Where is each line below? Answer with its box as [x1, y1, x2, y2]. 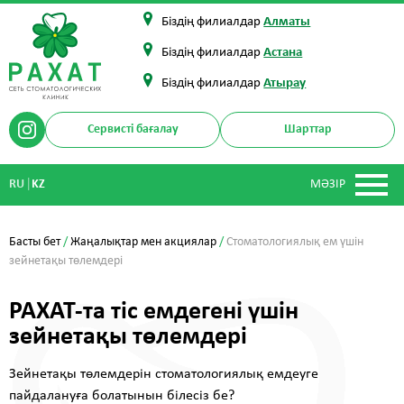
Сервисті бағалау [87, 123, 179, 137]
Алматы [263, 15, 311, 29]
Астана [263, 46, 303, 60]
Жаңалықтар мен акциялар [70, 234, 216, 249]
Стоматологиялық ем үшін [226, 234, 363, 249]
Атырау [263, 77, 307, 90]
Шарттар [283, 123, 332, 137]
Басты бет [9, 234, 60, 249]
